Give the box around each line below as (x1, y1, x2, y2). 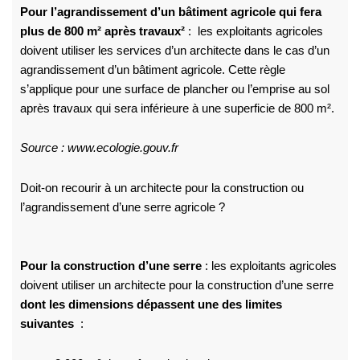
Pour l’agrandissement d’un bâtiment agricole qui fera (19, 5, 321, 18)
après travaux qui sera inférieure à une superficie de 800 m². (19, 101, 334, 115)
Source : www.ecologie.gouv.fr (19, 141, 178, 155)
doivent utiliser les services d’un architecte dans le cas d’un (19, 43, 329, 57)
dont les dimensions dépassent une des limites (19, 298, 282, 312)
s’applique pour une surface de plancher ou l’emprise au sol (19, 82, 329, 96)
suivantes (19, 317, 74, 331)
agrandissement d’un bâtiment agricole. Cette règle (19, 63, 285, 76)
